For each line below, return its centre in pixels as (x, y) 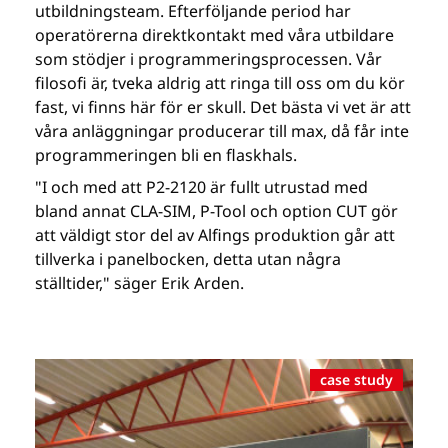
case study (356, 379)
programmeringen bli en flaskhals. (166, 154)
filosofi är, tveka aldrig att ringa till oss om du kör (220, 82)
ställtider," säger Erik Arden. (140, 282)
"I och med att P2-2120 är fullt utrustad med (202, 186)
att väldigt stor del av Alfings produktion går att (215, 234)
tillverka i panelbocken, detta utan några (188, 258)
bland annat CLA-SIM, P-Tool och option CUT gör (217, 210)
